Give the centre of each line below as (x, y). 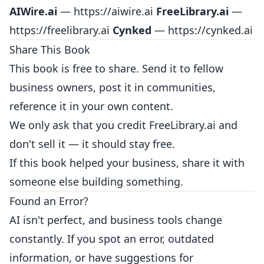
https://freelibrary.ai (60, 30)
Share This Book (50, 49)
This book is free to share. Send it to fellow (116, 68)
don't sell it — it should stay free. (92, 144)
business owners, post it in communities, (113, 87)
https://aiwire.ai (113, 11)
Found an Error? (49, 201)
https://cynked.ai (210, 30)
